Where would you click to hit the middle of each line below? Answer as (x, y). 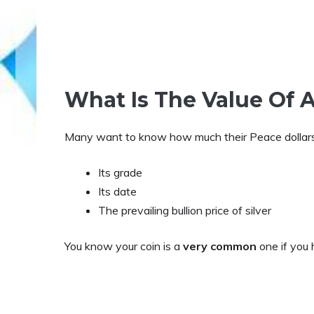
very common (220, 246)
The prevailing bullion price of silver (185, 210)
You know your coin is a (124, 246)
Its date (117, 191)
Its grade (120, 172)
